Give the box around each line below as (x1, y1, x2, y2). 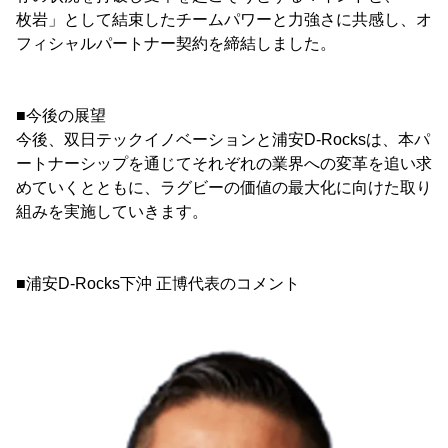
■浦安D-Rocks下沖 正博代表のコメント (16, 274, 300, 292)
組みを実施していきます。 (16, 202, 208, 220)
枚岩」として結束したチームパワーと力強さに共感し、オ (16, 10, 432, 28)
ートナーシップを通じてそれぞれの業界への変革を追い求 (16, 154, 432, 172)
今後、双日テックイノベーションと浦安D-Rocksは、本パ (16, 130, 430, 148)
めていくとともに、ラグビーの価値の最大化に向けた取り (16, 178, 432, 196)
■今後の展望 (16, 106, 106, 124)
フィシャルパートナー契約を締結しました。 (16, 34, 336, 52)
